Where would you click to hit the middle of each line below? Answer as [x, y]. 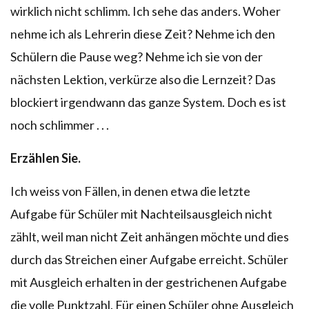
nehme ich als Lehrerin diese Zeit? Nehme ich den [143, 33]
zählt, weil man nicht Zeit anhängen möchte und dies [150, 236]
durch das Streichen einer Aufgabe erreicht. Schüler [149, 259]
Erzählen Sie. [46, 158]
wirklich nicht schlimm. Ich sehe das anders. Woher [146, 11]
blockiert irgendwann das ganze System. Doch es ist [148, 102]
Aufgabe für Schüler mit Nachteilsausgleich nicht [141, 213]
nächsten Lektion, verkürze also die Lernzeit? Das [143, 79]
